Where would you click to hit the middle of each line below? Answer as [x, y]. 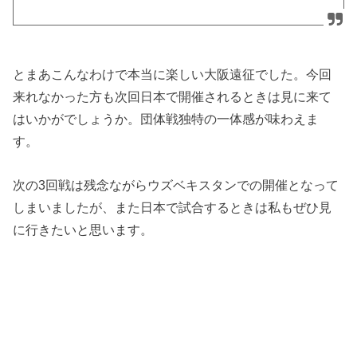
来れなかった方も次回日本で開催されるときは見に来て [173, 97]
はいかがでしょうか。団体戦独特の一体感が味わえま [166, 119]
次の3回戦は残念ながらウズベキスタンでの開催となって [176, 184]
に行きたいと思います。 [83, 229]
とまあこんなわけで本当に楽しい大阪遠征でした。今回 [173, 75]
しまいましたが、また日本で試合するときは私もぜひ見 [173, 207]
